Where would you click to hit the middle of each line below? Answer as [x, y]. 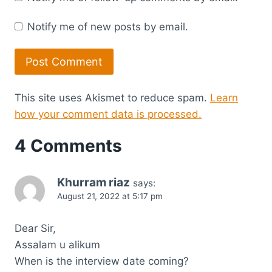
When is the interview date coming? [102, 261]
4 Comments [68, 146]
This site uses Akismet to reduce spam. [112, 98]
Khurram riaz [93, 183]
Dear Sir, [35, 229]
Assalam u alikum [57, 245]
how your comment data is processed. [108, 114]
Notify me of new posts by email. [108, 26]
